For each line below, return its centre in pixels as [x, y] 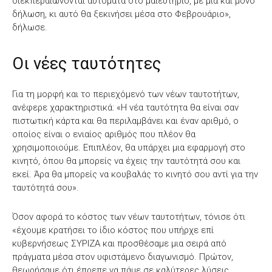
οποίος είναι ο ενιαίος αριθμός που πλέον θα [104, 134]
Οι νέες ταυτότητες [87, 63]
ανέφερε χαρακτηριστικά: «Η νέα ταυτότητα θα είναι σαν [125, 107]
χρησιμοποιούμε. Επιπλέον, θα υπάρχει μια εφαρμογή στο [129, 147]
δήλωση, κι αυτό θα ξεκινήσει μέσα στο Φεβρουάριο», [121, 14]
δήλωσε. [30, 27]
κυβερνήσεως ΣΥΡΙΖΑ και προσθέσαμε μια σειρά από [119, 243]
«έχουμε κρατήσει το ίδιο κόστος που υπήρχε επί [113, 230]
